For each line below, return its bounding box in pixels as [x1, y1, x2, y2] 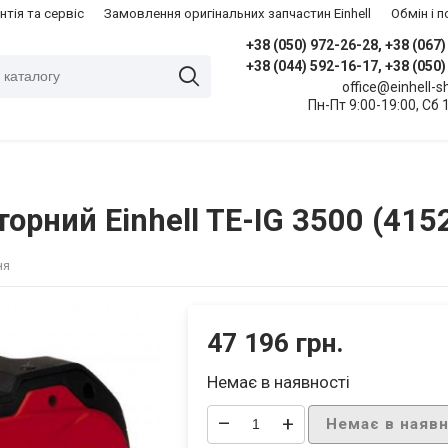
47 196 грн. [207, 327, 345, 359]
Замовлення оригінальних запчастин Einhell [104, 5, 371, 21]
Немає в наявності [207, 372, 351, 393]
